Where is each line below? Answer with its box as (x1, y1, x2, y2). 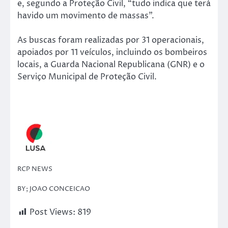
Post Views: (30, 206, 75, 218)
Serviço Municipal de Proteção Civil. (17, 71, 157, 83)
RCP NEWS (17, 164, 52, 174)
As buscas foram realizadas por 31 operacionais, (17, 35, 204, 46)
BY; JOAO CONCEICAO (17, 184, 90, 193)
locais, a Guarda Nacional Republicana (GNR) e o (17, 59, 205, 71)
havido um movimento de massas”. (17, 10, 154, 21)
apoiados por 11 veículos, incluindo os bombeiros (17, 47, 207, 59)
